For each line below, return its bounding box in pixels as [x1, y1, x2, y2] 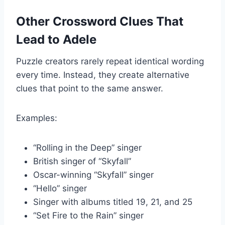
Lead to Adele [16, 32, 96, 47]
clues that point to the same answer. [16, 83, 163, 93]
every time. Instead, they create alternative [16, 69, 189, 80]
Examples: [16, 113, 57, 123]
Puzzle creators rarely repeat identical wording [16, 56, 204, 66]
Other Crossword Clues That [16, 14, 183, 29]
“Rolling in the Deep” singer [33, 142, 142, 153]
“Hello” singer [33, 183, 87, 193]
